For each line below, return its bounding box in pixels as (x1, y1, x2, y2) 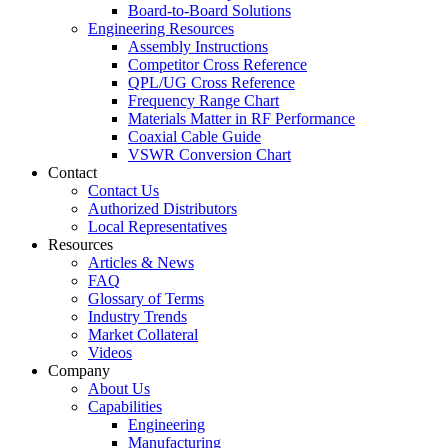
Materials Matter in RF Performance (128, 109, 355, 127)
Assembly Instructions (128, 37, 268, 55)
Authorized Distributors (88, 199, 237, 217)
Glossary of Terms (88, 289, 204, 307)
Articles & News (88, 253, 194, 271)
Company (48, 361, 110, 379)
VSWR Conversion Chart (128, 145, 291, 163)
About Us (88, 379, 150, 397)
